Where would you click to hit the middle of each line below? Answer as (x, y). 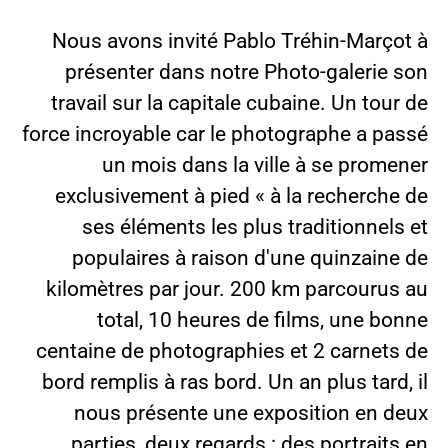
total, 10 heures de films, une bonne (262, 319)
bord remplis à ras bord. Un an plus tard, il (235, 381)
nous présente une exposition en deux (251, 412)
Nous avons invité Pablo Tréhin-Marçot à (240, 40)
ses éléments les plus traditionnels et (255, 226)
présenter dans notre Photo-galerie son (246, 71)
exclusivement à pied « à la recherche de (241, 195)
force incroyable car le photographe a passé (225, 133)
